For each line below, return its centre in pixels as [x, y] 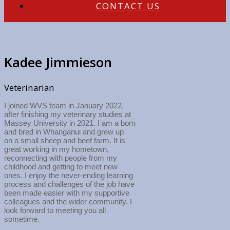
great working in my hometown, [56, 149]
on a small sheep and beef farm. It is [65, 140]
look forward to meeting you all [55, 210]
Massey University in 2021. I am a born [70, 123]
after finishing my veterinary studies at [68, 114]
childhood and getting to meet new [61, 166]
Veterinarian [29, 87]
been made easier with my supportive [67, 193]
